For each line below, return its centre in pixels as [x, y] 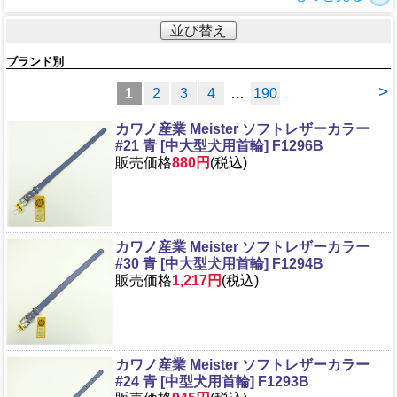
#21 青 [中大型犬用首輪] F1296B [219, 145]
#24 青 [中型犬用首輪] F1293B [212, 381]
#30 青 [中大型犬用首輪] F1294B [219, 263]
